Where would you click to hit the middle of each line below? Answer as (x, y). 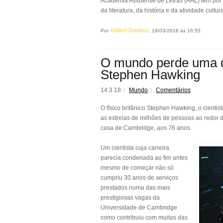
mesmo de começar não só (137, 168)
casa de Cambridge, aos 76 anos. (146, 128)
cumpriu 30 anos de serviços (139, 178)
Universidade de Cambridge (139, 208)
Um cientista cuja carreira (135, 148)
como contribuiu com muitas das (144, 218)
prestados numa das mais (135, 188)
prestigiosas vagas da (130, 198)
